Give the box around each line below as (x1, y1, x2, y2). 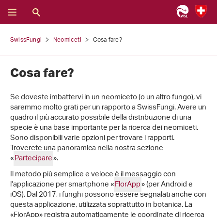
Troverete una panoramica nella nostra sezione (10, 141, 163, 156)
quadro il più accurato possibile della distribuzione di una (10, 110, 191, 125)
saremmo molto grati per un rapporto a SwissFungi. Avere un (10, 100, 206, 115)
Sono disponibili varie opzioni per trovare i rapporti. (10, 131, 174, 146)
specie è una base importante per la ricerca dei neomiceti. (10, 121, 198, 136)
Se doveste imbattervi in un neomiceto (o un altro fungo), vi (10, 90, 201, 105)
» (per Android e (141, 177, 193, 192)
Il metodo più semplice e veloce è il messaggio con (10, 167, 176, 182)
